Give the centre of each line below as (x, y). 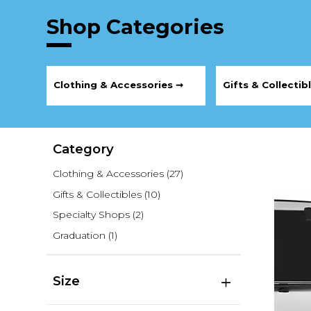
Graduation (79, 235)
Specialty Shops (91, 215)
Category (83, 149)
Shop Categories (136, 26)
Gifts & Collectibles (97, 194)
